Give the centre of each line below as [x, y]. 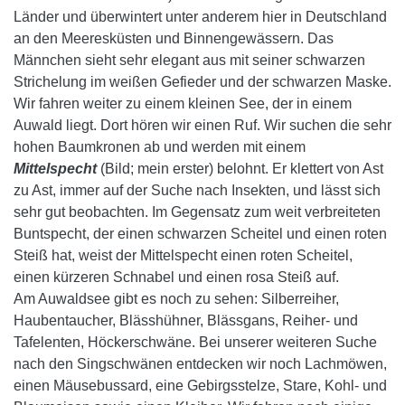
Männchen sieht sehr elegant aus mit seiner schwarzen [189, 60]
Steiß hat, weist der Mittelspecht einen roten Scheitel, [183, 255]
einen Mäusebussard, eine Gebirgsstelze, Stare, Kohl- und [200, 386]
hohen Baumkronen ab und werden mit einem [160, 147]
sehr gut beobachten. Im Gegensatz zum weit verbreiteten [197, 212]
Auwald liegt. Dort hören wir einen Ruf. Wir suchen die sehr [202, 125]
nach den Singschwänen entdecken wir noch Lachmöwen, [200, 364]
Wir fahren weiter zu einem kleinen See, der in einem [183, 104]
